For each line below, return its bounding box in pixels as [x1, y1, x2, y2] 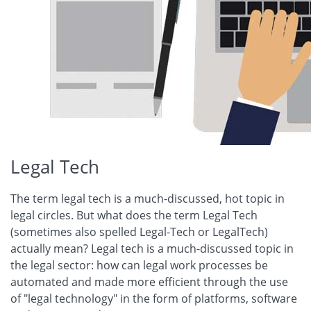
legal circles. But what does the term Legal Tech [10, 207, 258, 223]
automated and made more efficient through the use [10, 274, 288, 289]
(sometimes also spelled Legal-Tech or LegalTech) [10, 224, 268, 239]
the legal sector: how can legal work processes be [10, 257, 268, 273]
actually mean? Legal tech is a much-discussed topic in [10, 240, 294, 256]
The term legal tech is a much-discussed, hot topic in [10, 190, 285, 206]
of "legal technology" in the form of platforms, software [10, 290, 297, 306]
